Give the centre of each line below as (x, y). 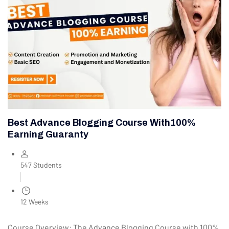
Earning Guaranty (48, 134)
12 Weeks (35, 201)
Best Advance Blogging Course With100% (102, 122)
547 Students (41, 165)
